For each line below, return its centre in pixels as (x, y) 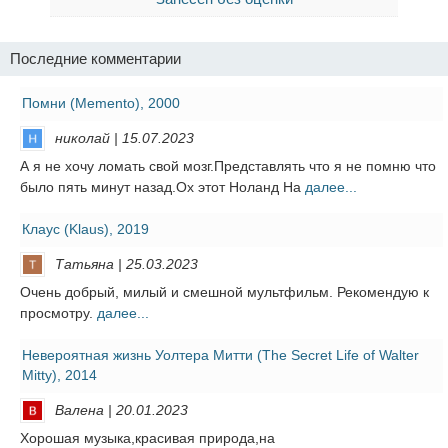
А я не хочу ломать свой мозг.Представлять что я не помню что (228, 166)
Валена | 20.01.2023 (121, 410)
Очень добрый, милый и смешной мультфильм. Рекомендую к (224, 292)
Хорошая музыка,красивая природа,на (147, 438)
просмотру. (58, 313)
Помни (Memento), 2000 (101, 103)
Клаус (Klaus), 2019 (85, 229)
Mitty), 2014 (59, 375)
